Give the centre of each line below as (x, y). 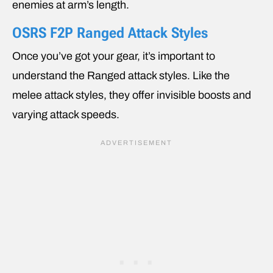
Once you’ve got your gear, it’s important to (114, 56)
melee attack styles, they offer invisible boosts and (132, 95)
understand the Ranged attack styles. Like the (121, 75)
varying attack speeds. (66, 114)
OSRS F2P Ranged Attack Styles (110, 33)
